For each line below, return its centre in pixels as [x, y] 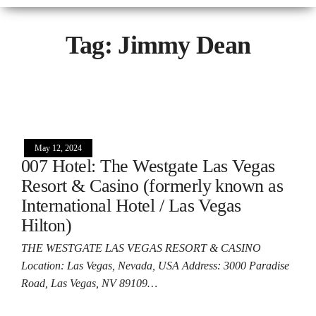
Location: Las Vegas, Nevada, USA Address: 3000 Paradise [155, 265]
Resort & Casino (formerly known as [152, 186]
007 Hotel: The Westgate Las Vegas [148, 166]
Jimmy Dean [184, 45]
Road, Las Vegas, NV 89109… [89, 283]
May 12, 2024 [58, 148]
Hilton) [47, 225]
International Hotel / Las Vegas [131, 205]
